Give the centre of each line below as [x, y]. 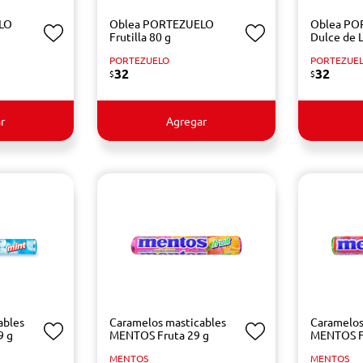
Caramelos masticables [167, 322]
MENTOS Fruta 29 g [159, 335]
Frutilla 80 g [140, 36]
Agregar [186, 120]
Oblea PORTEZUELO [161, 23]
